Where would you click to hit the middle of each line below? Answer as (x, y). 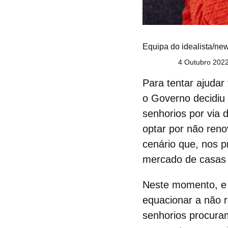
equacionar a (173, 200)
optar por (165, 129)
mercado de (169, 159)
